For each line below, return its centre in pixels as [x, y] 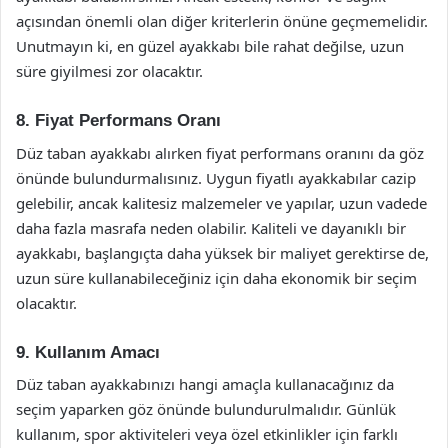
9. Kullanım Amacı [88, 352]
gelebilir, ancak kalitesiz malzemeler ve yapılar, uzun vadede [221, 202]
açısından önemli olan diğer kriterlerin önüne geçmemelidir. [222, 21]
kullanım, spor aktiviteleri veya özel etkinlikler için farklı [207, 434]
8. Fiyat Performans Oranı [118, 120]
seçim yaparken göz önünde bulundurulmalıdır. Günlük [206, 409]
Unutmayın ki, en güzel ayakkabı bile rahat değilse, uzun [210, 46]
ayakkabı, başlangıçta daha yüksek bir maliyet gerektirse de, [222, 252]
